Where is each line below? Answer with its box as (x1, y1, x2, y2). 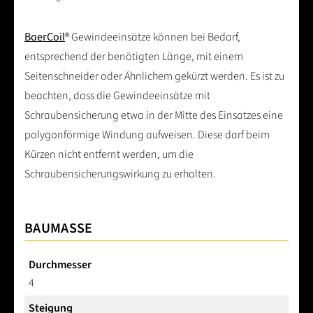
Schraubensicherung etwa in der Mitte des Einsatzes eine (24, 108, 283, 124)
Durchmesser (29, 257, 92, 273)
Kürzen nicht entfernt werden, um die (24, 147, 194, 163)
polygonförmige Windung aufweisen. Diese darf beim (24, 127, 270, 143)
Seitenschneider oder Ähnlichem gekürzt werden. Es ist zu (24, 68, 284, 85)
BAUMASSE (24, 219, 93, 239)
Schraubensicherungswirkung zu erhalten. (24, 166, 216, 182)
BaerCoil (24, 29, 65, 45)
